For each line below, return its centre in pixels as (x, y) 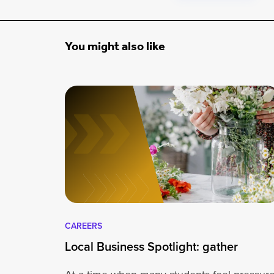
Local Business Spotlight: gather (152, 246)
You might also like (115, 47)
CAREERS (84, 226)
